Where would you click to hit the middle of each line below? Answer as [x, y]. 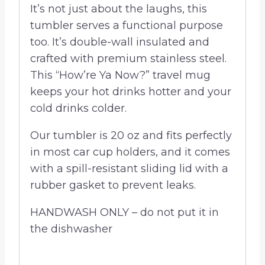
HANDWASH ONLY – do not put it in [125, 213]
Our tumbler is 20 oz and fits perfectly [131, 136]
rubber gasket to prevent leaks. [113, 185]
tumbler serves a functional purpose [127, 26]
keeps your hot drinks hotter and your [131, 92]
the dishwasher [71, 229]
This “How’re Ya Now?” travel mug [120, 75]
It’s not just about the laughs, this [119, 9]
